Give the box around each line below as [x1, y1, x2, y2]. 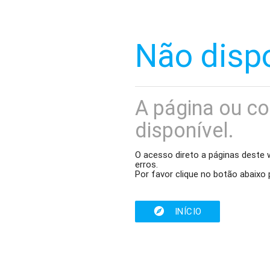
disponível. [135, 118, 234, 143]
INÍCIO [174, 205, 202, 217]
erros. [135, 158, 159, 170]
